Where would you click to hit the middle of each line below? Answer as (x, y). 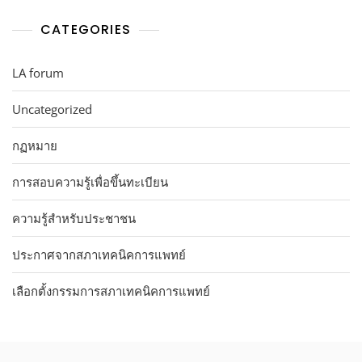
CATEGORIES (86, 29)
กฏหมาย (35, 145)
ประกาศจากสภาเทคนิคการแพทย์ (99, 254)
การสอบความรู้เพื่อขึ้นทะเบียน (90, 181)
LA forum (38, 72)
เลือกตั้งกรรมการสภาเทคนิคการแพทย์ (111, 290)
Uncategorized (52, 109)
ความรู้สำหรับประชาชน (74, 218)
